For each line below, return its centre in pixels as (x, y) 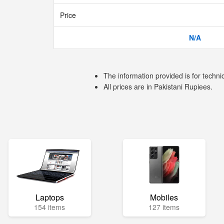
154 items (50, 207)
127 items (164, 207)
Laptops (49, 197)
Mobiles (164, 197)
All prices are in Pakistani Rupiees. (158, 86)
